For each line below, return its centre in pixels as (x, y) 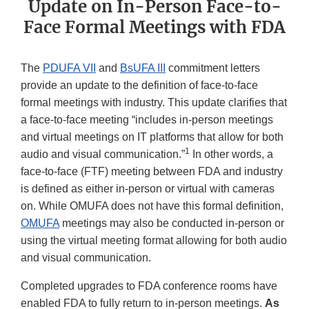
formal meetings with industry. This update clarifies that (154, 103)
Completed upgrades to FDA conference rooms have (149, 286)
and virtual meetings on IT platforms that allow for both (152, 137)
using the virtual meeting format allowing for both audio (154, 241)
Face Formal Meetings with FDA (154, 28)
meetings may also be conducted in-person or (172, 223)
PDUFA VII (69, 68)
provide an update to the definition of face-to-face (139, 86)
